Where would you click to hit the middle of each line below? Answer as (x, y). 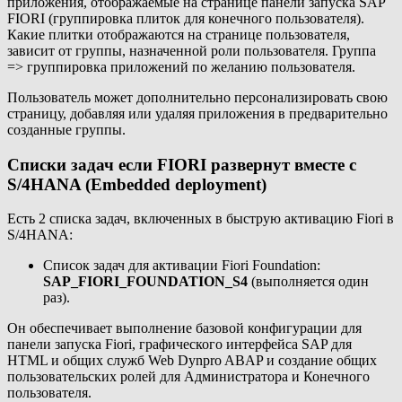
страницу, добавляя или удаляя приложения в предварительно (197, 113)
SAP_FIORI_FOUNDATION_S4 (145, 282)
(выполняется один (308, 282)
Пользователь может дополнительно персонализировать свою (197, 97)
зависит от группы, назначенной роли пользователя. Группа (192, 50)
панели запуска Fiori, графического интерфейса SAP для (179, 345)
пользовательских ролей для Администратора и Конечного (188, 377)
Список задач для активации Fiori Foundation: (182, 266)
